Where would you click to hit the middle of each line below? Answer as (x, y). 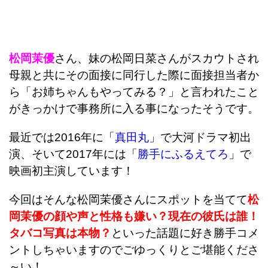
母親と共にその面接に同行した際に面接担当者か (134, 75)
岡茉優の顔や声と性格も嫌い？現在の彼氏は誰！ (134, 216)
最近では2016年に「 (62, 137)
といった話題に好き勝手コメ (185, 233)
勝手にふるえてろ (183, 154)
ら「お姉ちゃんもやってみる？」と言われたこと (134, 92)
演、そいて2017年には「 (73, 154)
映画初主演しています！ (71, 170)
